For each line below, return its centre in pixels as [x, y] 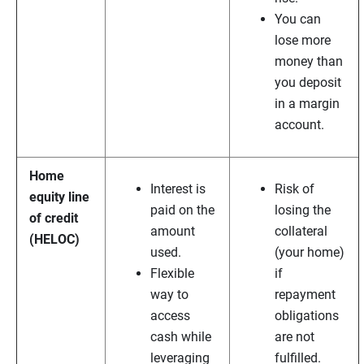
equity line [59, 197]
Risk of [295, 189]
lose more [303, 41]
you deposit [308, 83]
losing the [303, 210]
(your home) [310, 253]
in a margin [307, 104]
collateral [301, 232]
